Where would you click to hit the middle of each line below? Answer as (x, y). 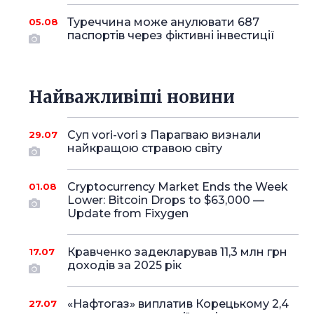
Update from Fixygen (128, 213)
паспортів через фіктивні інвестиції (171, 35)
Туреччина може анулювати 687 (163, 22)
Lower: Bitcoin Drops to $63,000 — (165, 200)
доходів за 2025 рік (124, 265)
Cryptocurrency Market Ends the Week (177, 187)
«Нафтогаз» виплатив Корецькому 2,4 (178, 304)
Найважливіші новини (131, 97)
